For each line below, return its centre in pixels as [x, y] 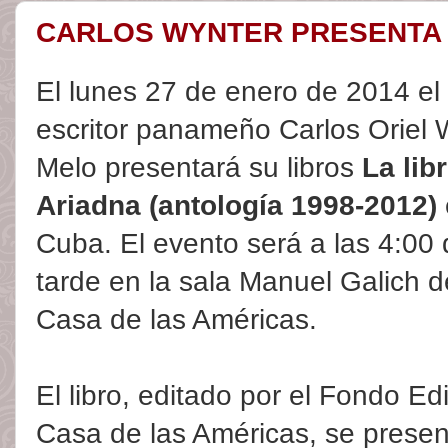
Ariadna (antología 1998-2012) [236, 206]
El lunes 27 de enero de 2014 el [238, 92]
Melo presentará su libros [199, 168]
